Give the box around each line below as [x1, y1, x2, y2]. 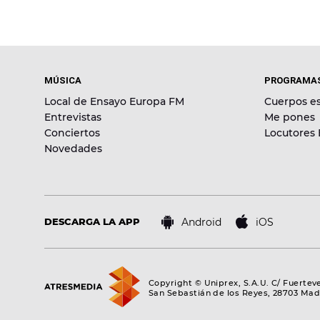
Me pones [264, 111, 316, 124]
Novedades [44, 142, 102, 156]
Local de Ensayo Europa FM [44, 95, 184, 109]
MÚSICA [44, 75, 81, 86]
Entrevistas [44, 111, 101, 124]
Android [181, 215, 221, 229]
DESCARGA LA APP [44, 216, 140, 228]
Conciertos [44, 126, 100, 140]
